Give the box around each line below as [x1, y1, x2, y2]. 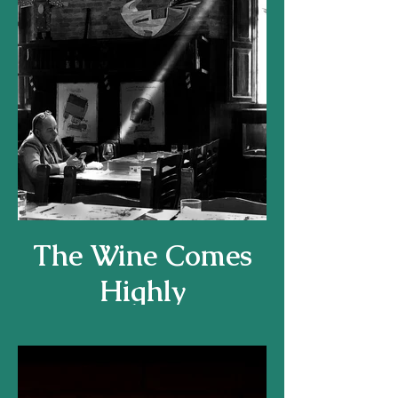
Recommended [46, 308, 238, 345]
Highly [99, 273, 186, 309]
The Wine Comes [32, 237, 252, 274]
